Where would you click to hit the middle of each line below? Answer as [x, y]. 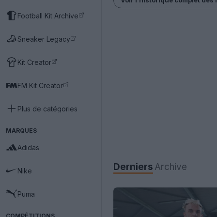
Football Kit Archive [48, 15]
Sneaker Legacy [44, 39]
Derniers [133, 167]
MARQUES [21, 131]
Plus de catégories [47, 108]
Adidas [28, 147]
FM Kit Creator [40, 85]
